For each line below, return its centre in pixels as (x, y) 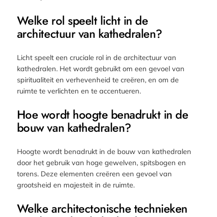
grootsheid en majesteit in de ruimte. (76, 185)
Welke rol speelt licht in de (82, 20)
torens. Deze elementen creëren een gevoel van (94, 173)
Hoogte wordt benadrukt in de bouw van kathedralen (104, 151)
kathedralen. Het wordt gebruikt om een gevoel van (101, 68)
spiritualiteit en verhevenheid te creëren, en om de (98, 79)
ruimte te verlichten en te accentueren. (79, 91)
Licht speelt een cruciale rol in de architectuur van (96, 57)
